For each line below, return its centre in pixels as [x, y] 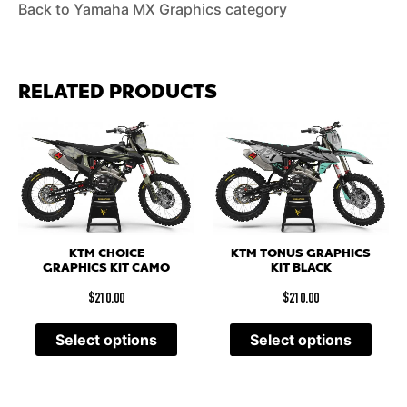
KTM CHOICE [106, 254]
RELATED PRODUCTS [118, 93]
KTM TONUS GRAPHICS [301, 254]
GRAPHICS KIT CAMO [106, 268]
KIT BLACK [301, 268]
